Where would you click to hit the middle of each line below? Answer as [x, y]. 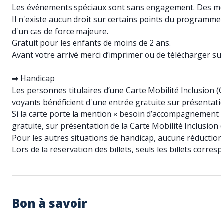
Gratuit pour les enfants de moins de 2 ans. [91, 43]
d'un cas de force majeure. [60, 31]
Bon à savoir [50, 203]
